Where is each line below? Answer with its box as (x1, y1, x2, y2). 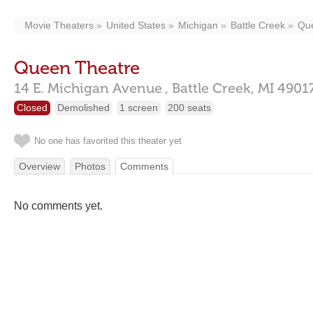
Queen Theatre (14, 57, 140, 79)
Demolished (57, 102, 110, 113)
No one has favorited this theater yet (34, 136, 182, 146)
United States (106, 20, 166, 31)
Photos (75, 161, 105, 172)
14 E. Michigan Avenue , (14, 80, 168, 96)
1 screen (119, 102, 158, 113)
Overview (19, 161, 60, 172)
